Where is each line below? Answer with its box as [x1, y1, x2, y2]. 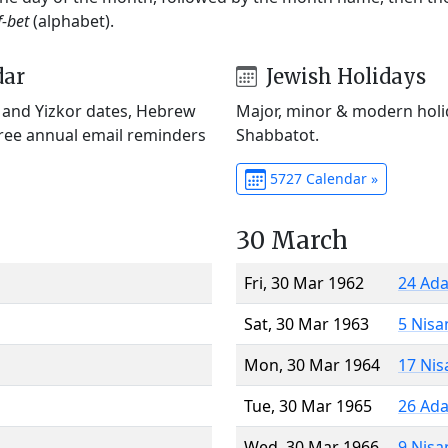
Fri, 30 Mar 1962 [244, 271, 364, 294]
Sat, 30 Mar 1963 [244, 312, 369, 335]
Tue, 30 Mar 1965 [244, 394, 372, 417]
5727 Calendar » [265, 168, 378, 188]
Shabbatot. [236, 123, 319, 146]
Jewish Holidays [260, 63, 426, 89]
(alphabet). [29, 9, 114, 32]
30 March [236, 224, 348, 256]
